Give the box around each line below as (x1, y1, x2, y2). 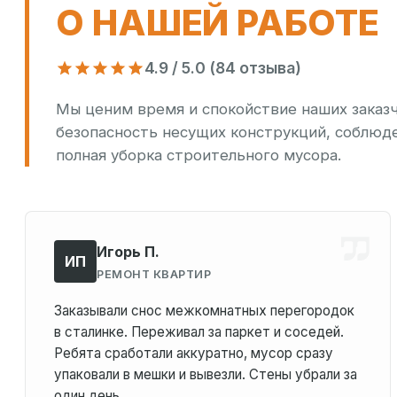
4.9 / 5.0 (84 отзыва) (144, 58, 301, 77)
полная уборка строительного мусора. (56, 146, 341, 164)
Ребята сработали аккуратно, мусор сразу (54, 345, 333, 362)
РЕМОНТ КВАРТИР (97, 267, 211, 281)
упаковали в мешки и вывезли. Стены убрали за (54, 366, 357, 383)
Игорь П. (97, 242, 160, 261)
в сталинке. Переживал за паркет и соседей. (54, 323, 344, 340)
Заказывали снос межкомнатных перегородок (54, 302, 354, 319)
